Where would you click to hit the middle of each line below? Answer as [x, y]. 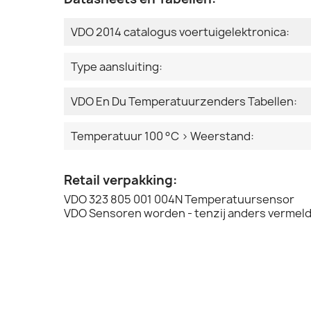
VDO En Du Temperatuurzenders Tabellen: [184, 102]
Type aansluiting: [117, 67]
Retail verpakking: [120, 180]
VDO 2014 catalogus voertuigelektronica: [180, 32]
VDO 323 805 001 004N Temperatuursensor [179, 200]
